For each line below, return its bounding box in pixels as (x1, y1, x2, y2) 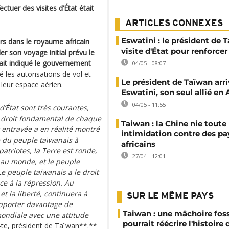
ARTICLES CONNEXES (125, 19, 223, 29)
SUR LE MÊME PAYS (127, 192, 214, 201)
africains (121, 139, 155, 149)
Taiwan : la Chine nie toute (121, 119, 226, 128)
